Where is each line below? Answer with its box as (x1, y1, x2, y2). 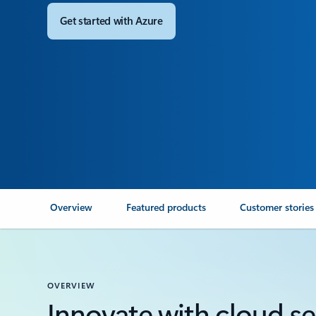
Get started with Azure (60, 13, 163, 28)
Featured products (126, 200, 207, 214)
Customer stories (240, 200, 315, 214)
